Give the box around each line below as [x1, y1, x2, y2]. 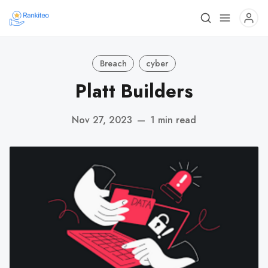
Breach [99, 57, 127, 69]
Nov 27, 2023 [72, 112, 132, 127]
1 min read [150, 112, 196, 127]
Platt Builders [75, 78, 193, 105]
